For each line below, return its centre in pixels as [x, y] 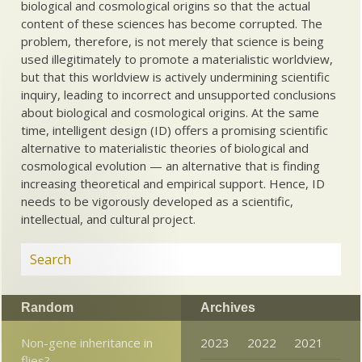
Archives [227, 307]
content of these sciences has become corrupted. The [172, 23]
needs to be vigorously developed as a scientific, [158, 201]
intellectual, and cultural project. [109, 219]
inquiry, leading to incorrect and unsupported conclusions [179, 94]
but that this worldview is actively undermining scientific [176, 76]
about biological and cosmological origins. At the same [170, 112]
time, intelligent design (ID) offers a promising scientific [175, 130]
